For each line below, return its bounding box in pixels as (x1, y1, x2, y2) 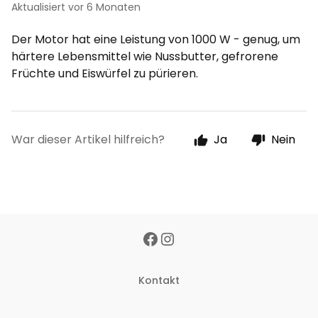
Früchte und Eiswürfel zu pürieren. (11, 65, 198, 82)
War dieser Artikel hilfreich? (11, 131, 165, 148)
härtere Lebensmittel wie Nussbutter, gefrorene (11, 48, 278, 65)
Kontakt (138, 273, 180, 287)
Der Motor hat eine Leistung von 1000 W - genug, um (11, 31, 300, 48)
